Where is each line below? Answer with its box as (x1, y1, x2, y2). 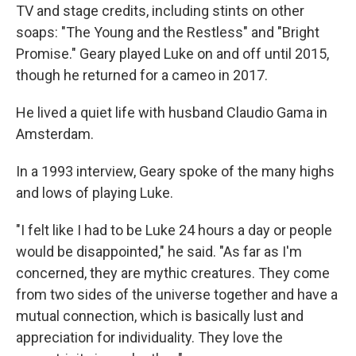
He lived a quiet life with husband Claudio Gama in (16, 104, 327, 121)
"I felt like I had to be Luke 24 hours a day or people (16, 222, 332, 238)
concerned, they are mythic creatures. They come (16, 265, 330, 281)
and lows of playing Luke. (16, 184, 173, 201)
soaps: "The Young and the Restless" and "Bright (16, 24, 319, 41)
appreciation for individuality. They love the (16, 329, 283, 346)
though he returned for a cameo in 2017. (16, 67, 268, 83)
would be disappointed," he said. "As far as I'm (16, 243, 302, 260)
